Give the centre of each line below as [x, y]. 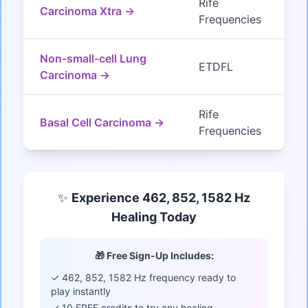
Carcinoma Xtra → [87, 11]
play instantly [81, 291]
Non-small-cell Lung [93, 59]
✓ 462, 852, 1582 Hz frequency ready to [143, 278]
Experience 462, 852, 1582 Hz [161, 198]
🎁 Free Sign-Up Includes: [154, 256]
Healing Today [154, 217]
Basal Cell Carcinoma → [102, 123]
